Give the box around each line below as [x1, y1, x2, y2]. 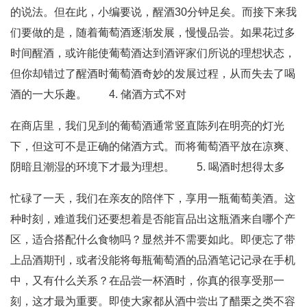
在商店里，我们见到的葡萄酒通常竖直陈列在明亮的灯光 [10, 120, 284, 132]
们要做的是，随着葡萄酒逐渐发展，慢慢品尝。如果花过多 [10, 27, 295, 38]
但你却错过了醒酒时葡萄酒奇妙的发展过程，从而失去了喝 [10, 68, 295, 79]
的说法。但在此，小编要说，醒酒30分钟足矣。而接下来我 [10, 6, 297, 18]
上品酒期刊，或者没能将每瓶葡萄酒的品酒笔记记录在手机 [10, 254, 295, 266]
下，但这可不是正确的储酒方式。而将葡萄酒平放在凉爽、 [10, 140, 295, 152]
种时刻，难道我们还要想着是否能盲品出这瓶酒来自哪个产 [10, 213, 295, 225]
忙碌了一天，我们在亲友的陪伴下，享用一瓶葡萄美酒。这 [10, 193, 295, 204]
